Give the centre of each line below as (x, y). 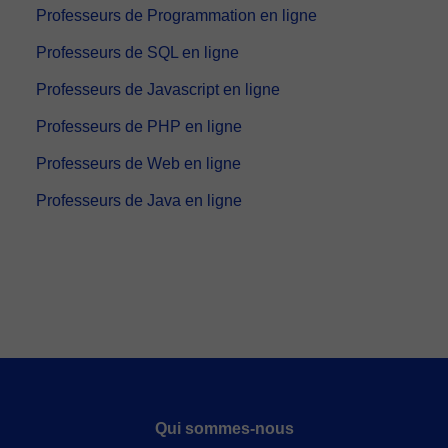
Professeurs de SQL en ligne (137, 52)
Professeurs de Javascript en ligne (158, 89)
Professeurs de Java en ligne (139, 200)
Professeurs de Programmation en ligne (176, 15)
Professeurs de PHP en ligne (139, 126)
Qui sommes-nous (224, 428)
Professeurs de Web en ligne (138, 163)
